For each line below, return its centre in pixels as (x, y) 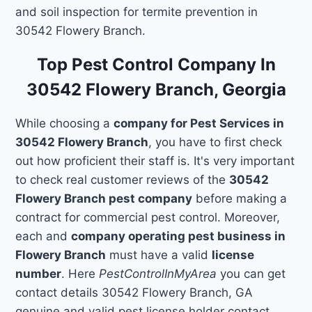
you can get (251, 273)
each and (44, 236)
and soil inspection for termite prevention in (137, 11)
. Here (80, 273)
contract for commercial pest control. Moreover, (148, 217)
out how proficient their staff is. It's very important (155, 161)
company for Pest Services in (199, 123)
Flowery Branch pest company (104, 198)
